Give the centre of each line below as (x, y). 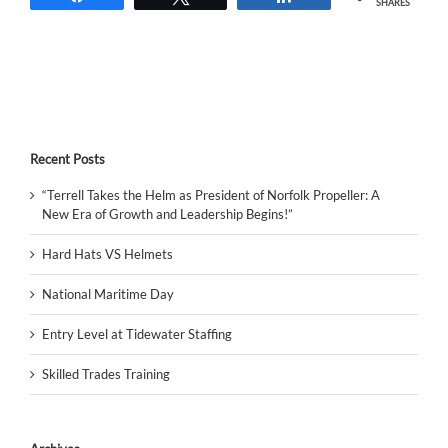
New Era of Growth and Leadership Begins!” (167, 213)
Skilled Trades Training (106, 373)
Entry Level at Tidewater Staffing (137, 333)
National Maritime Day (108, 293)
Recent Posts (67, 158)
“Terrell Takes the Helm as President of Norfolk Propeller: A (211, 194)
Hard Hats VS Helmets (107, 253)
